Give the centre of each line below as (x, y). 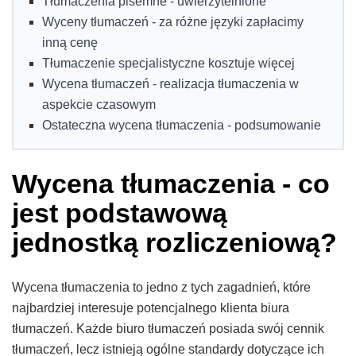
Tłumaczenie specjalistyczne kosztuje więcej (168, 63)
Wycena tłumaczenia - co (171, 183)
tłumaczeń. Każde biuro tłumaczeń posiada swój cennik (168, 328)
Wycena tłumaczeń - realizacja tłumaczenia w (170, 83)
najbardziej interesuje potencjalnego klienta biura (151, 308)
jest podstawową (120, 213)
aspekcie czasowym (99, 104)
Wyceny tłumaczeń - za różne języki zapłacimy (173, 21)
